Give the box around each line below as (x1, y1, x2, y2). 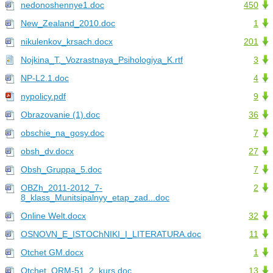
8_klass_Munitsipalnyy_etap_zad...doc (21, 193, 169, 203)
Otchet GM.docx (21, 247, 83, 258)
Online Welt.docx (21, 211, 86, 221)
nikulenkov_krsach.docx (21, 37, 113, 47)
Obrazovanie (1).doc (21, 110, 100, 120)
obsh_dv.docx (21, 146, 74, 157)
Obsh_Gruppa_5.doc (21, 165, 102, 175)
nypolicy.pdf (21, 91, 66, 102)
